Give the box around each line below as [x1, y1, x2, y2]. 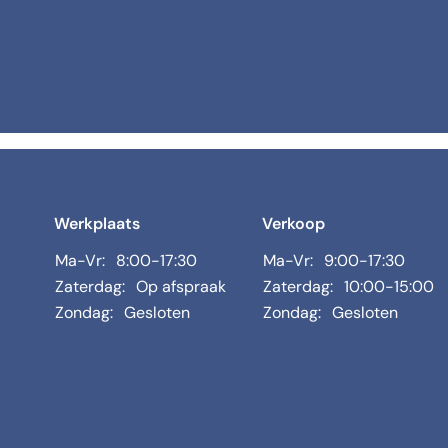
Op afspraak [135, 276, 226, 297]
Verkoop [262, 213, 326, 234]
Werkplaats [53, 213, 140, 234]
